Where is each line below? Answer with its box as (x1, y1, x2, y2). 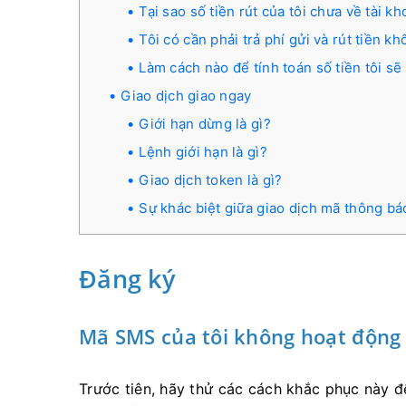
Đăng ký (79, 262, 175, 295)
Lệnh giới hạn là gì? (139, 143, 267, 160)
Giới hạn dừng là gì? (139, 115, 271, 132)
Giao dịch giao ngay (121, 87, 252, 104)
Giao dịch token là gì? (139, 171, 283, 188)
